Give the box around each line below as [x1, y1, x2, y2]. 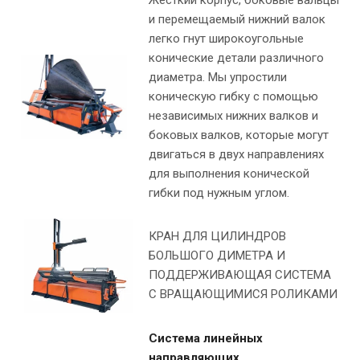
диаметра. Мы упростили [149, 70, 287, 85]
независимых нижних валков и [149, 108, 318, 124]
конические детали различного [149, 51, 324, 66]
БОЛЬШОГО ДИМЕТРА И [149, 248, 285, 264]
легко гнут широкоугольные [149, 31, 304, 47]
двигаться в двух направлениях [149, 147, 324, 162]
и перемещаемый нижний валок [149, 12, 325, 27]
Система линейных [149, 331, 263, 346]
